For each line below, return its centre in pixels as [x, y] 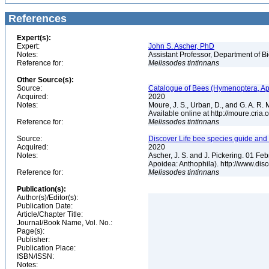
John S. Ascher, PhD [181, 46]
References [36, 19]
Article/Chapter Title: [50, 214]
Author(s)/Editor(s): [47, 198]
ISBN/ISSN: [35, 256]
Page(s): [31, 231]
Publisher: [33, 240]
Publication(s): [41, 189]
